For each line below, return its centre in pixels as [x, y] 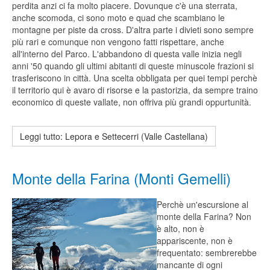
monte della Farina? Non [204, 216]
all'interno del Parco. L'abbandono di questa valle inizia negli [127, 54]
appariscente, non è [195, 240]
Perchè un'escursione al [202, 204]
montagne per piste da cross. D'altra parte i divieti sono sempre [133, 30]
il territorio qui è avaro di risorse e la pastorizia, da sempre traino [135, 90]
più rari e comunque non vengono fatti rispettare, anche [118, 42]
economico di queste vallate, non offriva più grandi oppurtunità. [132, 102]
